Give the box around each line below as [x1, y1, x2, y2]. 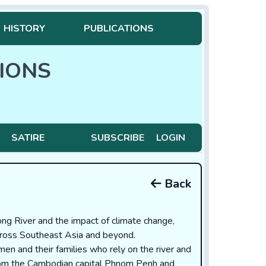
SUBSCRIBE [90, 131, 144, 144]
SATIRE [11, 131, 45, 144]
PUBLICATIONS [83, 22, 154, 35]
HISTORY [3, 22, 45, 35]
